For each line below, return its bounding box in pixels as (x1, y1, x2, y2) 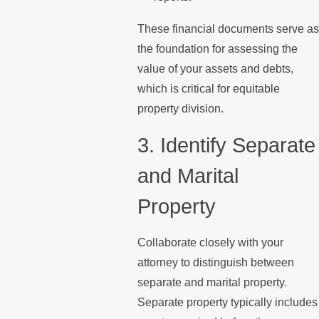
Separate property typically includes (137, 296, 318, 309)
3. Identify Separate (137, 133, 315, 157)
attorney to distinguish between (137, 256, 294, 269)
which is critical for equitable (137, 83, 280, 95)
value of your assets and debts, (137, 63, 293, 75)
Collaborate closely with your (137, 236, 283, 249)
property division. (137, 103, 224, 115)
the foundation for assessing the (137, 43, 298, 56)
